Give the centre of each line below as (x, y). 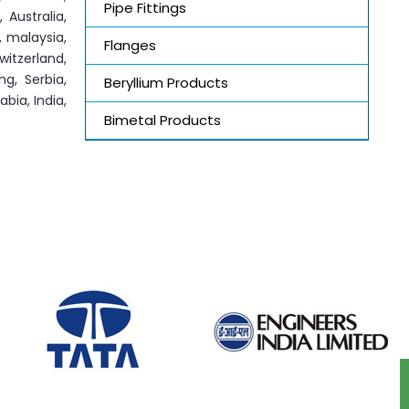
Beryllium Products (166, 82)
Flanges (130, 45)
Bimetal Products (162, 120)
